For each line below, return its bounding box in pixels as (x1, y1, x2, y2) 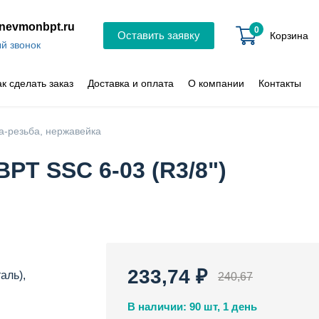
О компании (188, 77, 244, 89)
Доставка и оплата (88, 77, 174, 89)
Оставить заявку (117, 29, 200, 41)
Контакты (258, 77, 301, 89)
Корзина (270, 29, 308, 41)
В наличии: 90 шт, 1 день (127, 300, 257, 313)
